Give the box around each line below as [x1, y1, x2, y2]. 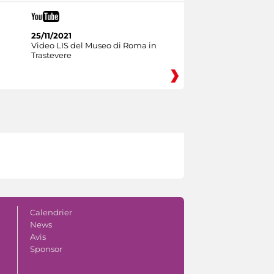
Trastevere [31, 50, 72, 60]
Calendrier [29, 207, 72, 217]
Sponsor [29, 243, 62, 254]
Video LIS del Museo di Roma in [31, 40, 157, 50]
